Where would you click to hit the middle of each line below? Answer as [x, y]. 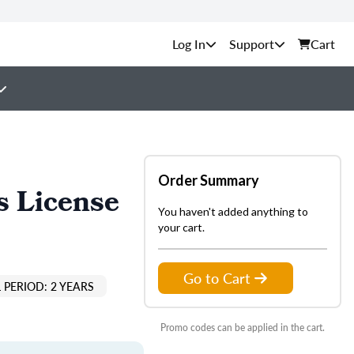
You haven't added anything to [233, 211]
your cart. [181, 227]
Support [252, 44]
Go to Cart [217, 278]
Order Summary [209, 180]
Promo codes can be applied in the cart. [243, 328]
